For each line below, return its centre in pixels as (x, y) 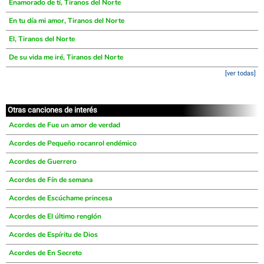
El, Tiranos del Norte (42, 39)
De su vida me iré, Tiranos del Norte (66, 57)
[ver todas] (240, 73)
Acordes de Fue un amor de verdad (65, 125)
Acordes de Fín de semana (51, 180)
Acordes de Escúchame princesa (60, 198)
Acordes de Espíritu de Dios (53, 235)
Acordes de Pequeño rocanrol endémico (73, 143)
